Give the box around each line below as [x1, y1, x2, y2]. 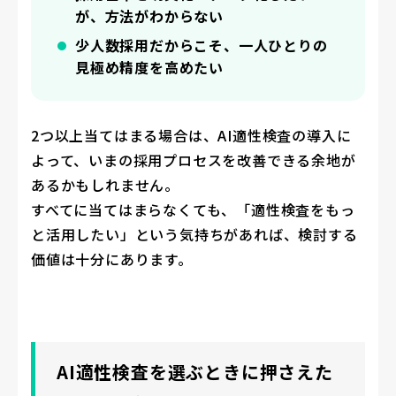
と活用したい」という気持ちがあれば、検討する [31, 223, 358, 245]
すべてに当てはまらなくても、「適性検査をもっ [31, 198, 355, 220]
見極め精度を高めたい [75, 56, 224, 78]
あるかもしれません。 [31, 173, 180, 195]
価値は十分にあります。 [31, 247, 193, 270]
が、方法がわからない [75, 4, 224, 27]
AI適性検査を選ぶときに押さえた [57, 358, 333, 385]
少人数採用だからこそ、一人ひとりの [75, 34, 328, 56]
